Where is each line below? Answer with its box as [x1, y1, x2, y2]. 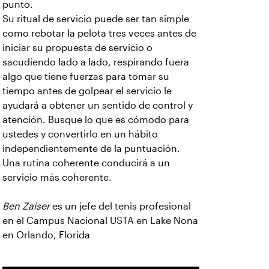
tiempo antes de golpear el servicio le [2, 86, 172, 96]
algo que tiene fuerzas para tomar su [2, 71, 169, 82]
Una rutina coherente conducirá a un [2, 158, 170, 168]
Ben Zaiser [2, 201, 50, 211]
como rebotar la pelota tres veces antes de [2, 28, 196, 38]
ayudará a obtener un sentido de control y [2, 100, 193, 110]
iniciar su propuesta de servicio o [2, 43, 153, 53]
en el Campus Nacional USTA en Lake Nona [2, 216, 198, 226]
